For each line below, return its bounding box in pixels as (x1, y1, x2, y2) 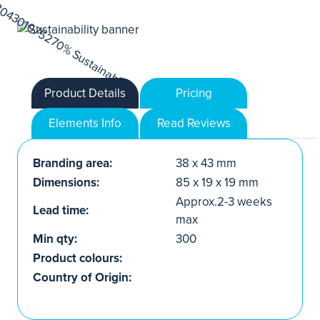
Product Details (44, 85, 126, 101)
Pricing (175, 85, 212, 101)
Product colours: (33, 250, 122, 266)
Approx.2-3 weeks (176, 194, 272, 209)
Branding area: (33, 155, 112, 171)
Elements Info (49, 115, 121, 131)
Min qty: (33, 231, 77, 246)
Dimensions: (33, 174, 99, 190)
